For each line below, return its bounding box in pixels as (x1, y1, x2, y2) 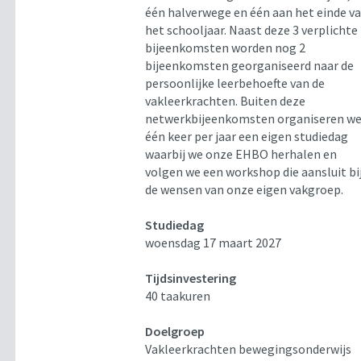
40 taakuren (145, 288, 211, 305)
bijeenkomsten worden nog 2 (145, 39, 306, 56)
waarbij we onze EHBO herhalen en (145, 146, 338, 163)
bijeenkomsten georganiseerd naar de (145, 57, 355, 74)
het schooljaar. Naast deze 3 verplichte (145, 22, 359, 39)
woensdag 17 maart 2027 (145, 234, 282, 251)
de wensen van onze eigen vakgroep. (145, 181, 344, 198)
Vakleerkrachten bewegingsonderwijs (145, 341, 352, 358)
